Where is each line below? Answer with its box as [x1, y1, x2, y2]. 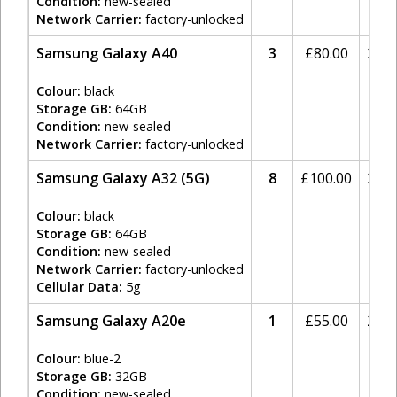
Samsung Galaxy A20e [36, 311, 186, 331]
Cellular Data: [36, 278, 122, 295]
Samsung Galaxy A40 [36, 43, 177, 63]
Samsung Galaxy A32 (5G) [36, 168, 210, 188]
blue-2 [81, 350, 121, 367]
